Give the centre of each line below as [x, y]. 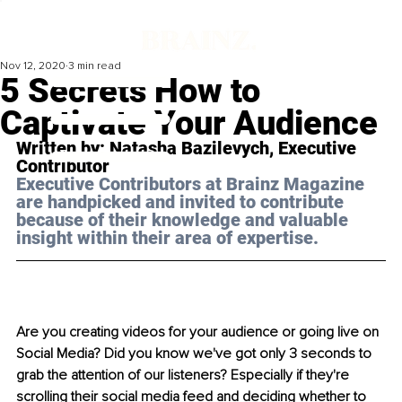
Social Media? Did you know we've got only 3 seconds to [196, 354]
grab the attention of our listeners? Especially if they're [184, 376]
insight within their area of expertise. [167, 238]
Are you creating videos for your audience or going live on [199, 332]
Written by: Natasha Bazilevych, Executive [188, 149]
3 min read [95, 66]
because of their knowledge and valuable [184, 220]
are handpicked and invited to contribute [182, 202]
